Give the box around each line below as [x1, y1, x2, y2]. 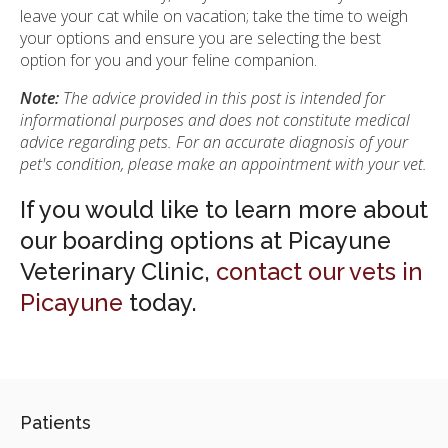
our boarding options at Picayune [20, 226, 391, 255]
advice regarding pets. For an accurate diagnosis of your [20, 130, 408, 153]
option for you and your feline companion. [20, 48, 317, 71]
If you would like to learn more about [20, 195, 428, 224]
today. [123, 288, 197, 317]
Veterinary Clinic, [20, 257, 216, 286]
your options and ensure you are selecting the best [20, 26, 381, 49]
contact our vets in [216, 257, 423, 286]
